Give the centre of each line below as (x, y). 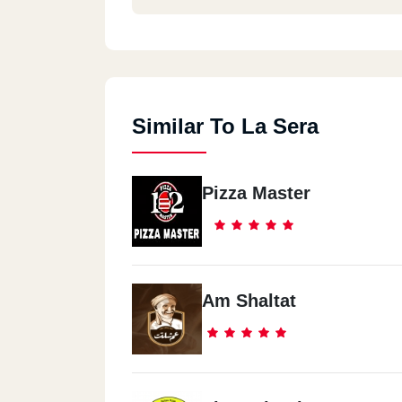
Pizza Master (256, 193)
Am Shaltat (249, 301)
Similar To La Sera (225, 126)
